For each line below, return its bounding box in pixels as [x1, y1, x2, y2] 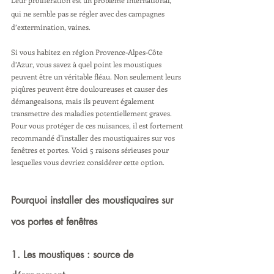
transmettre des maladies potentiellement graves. [11, 108, 174, 118]
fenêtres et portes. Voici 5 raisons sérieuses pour [11, 145, 171, 155]
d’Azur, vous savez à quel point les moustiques [11, 59, 163, 69]
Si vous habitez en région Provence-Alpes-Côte [11, 47, 165, 57]
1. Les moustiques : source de [11, 248, 136, 261]
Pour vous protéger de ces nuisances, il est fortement [11, 120, 185, 130]
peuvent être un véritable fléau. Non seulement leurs [11, 72, 183, 81]
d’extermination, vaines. [11, 22, 92, 32]
